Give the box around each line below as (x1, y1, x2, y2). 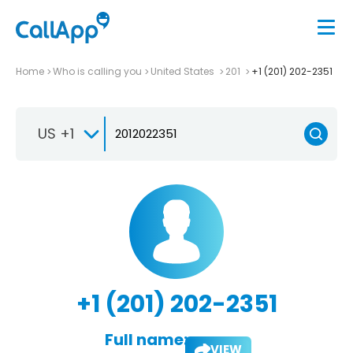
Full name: (104, 328, 188, 351)
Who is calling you (53, 64, 142, 78)
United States (150, 64, 217, 78)
